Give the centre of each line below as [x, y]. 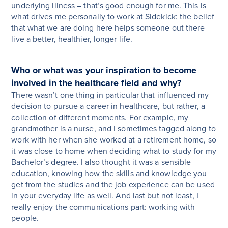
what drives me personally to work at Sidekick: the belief [113, 17]
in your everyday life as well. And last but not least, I [105, 196]
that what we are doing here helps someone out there [108, 28]
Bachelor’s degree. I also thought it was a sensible [101, 163]
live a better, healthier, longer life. [74, 39]
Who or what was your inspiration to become [104, 70]
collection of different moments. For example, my [100, 118]
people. [25, 219]
